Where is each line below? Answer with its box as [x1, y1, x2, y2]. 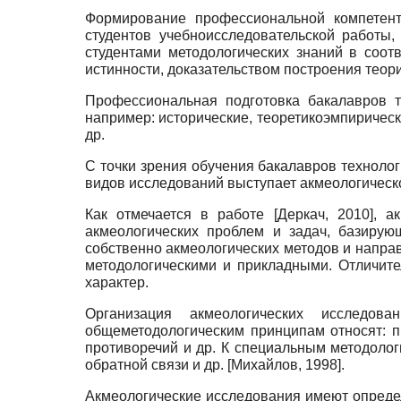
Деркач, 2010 [277, 206, 370, 222]
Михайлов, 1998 [231, 356, 337, 372]
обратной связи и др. [85, 356, 227, 372]
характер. [85, 274, 149, 290]
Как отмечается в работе [85, 206, 274, 222]
